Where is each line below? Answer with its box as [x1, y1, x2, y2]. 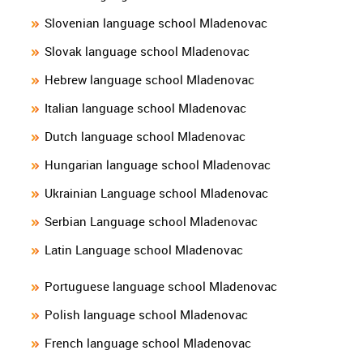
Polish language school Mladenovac [45, 306, 248, 323]
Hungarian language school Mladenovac [45, 156, 271, 173]
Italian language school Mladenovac [45, 100, 246, 117]
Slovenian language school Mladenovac [45, 15, 267, 32]
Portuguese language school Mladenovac [45, 278, 277, 295]
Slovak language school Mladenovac [45, 43, 250, 60]
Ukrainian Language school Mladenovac [45, 185, 268, 202]
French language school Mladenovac [45, 335, 251, 352]
